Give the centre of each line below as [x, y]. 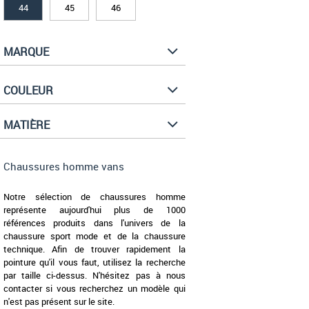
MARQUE [26, 52]
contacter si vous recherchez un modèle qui [94, 289]
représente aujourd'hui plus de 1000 [94, 210]
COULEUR [28, 91]
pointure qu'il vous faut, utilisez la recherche [94, 262]
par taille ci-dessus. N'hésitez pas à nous [94, 276]
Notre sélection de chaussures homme [94, 197]
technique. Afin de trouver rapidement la [94, 249]
